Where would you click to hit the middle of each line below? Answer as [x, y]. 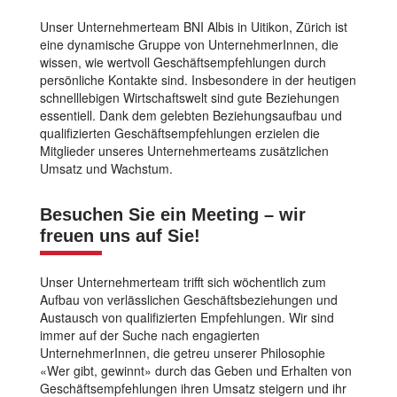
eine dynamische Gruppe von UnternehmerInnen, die [189, 44]
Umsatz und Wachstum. [106, 168]
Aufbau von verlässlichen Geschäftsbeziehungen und [189, 300]
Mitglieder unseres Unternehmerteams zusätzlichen [184, 151]
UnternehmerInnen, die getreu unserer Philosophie [183, 353]
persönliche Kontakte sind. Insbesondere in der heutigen [198, 80]
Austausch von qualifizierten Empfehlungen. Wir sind [187, 317]
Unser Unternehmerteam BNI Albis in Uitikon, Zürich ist [194, 27]
